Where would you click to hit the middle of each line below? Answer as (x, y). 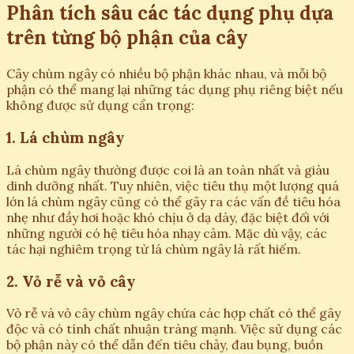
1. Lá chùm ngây (65, 138)
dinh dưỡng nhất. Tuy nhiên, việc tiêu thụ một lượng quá (173, 185)
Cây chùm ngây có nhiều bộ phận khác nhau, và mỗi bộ (166, 74)
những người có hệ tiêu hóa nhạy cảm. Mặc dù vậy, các (167, 233)
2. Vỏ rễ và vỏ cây (71, 281)
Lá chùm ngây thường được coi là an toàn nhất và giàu (168, 169)
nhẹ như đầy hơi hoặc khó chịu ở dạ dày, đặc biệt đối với (168, 217)
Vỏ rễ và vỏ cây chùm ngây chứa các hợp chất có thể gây (173, 313)
